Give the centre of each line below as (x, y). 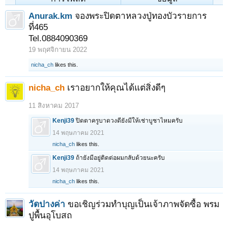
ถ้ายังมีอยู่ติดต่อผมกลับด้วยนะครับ (120, 158)
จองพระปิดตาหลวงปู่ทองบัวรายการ (141, 16)
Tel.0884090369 (58, 38)
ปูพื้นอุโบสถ (50, 215)
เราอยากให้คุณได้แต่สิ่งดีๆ (116, 88)
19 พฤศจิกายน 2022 (58, 50)
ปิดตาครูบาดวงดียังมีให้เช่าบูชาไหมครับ (129, 121)
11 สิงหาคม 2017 (54, 106)
